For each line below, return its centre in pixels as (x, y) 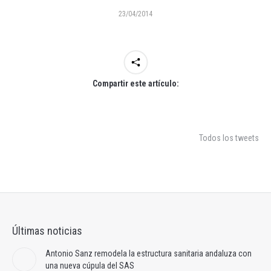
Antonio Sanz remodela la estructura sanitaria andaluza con (149, 254)
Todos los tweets (229, 138)
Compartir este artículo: (135, 84)
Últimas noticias (47, 231)
